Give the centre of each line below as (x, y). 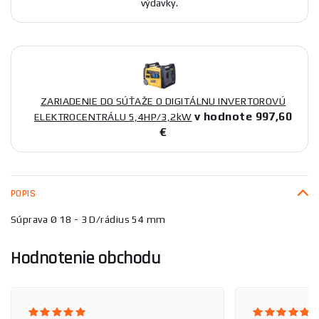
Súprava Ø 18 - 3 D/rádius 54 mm (88, 219)
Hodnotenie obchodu (85, 258)
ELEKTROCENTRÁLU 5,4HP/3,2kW (113, 116)
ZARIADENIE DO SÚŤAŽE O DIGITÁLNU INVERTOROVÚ (163, 101)
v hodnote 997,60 (244, 116)
